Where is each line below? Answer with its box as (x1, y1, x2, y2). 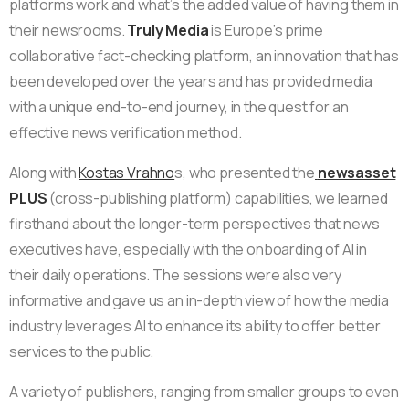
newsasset (317, 162, 396, 183)
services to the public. (9, 341, 154, 362)
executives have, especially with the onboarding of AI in (9, 238, 368, 259)
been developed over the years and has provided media (9, 70, 372, 91)
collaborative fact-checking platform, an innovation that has (9, 45, 399, 66)
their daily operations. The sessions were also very (9, 264, 341, 285)
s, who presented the (174, 162, 315, 183)
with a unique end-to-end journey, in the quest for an (9, 96, 349, 117)
